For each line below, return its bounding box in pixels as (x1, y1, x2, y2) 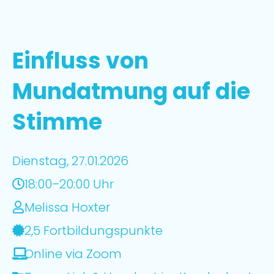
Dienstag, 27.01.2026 (12, 152, 128, 169)
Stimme (12, 106, 102, 138)
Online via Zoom (24, 245, 122, 262)
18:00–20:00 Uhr (24, 176, 114, 193)
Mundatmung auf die (12, 76, 250, 107)
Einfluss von (12, 45, 149, 76)
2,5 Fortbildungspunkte (24, 222, 163, 239)
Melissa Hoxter (24, 199, 110, 216)
